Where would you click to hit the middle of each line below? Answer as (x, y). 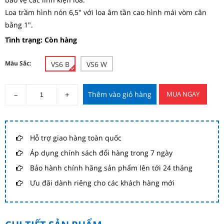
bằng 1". (19, 25)
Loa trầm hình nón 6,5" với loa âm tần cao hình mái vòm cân (106, 12)
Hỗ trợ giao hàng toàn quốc (75, 138)
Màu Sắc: (18, 63)
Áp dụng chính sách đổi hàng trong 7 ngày (100, 153)
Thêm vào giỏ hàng (120, 94)
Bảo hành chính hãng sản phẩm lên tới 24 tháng (110, 168)
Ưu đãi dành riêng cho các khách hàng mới (101, 183)
